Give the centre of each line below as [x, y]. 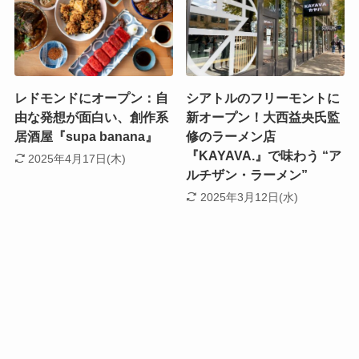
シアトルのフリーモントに [263, 98]
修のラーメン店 [231, 136]
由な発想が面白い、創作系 [91, 117]
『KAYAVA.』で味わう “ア [264, 155]
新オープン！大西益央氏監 [263, 117]
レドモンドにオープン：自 [91, 98]
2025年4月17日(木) [77, 159]
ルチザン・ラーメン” [247, 175]
